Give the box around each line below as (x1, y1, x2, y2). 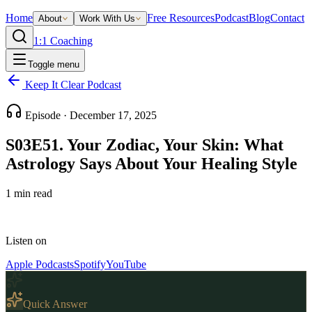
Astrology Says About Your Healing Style (6, 154, 297, 173)
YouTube (106, 258, 146, 270)
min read (11, 187, 52, 199)
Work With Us (79, 13, 135, 24)
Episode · (22, 109, 70, 121)
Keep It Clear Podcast (22, 79, 121, 91)
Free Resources (147, 12, 214, 24)
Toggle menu (28, 59, 79, 70)
